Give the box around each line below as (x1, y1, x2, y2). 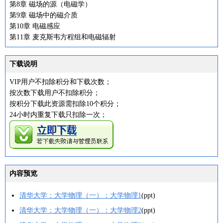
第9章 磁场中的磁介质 (9, 11, 78, 19)
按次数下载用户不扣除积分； (9, 89, 100, 97)
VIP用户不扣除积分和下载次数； (9, 78, 111, 86)
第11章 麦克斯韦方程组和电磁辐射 (9, 33, 116, 41)
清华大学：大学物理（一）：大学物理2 (19, 207, 141, 214)
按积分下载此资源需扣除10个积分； (9, 100, 121, 108)
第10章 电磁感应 (9, 22, 60, 30)
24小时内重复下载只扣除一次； (9, 111, 107, 118)
